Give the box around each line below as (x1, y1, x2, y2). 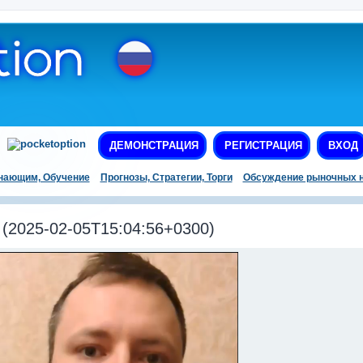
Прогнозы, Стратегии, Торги (100, 172, 233, 184)
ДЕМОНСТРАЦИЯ (105, 139, 199, 152)
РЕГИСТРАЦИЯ (220, 139, 302, 152)
